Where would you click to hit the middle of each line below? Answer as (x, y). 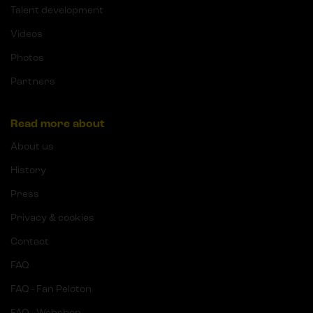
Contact (30, 241)
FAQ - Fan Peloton (51, 289)
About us (32, 146)
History (28, 170)
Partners (33, 81)
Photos (27, 57)
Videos (27, 34)
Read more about (58, 123)
